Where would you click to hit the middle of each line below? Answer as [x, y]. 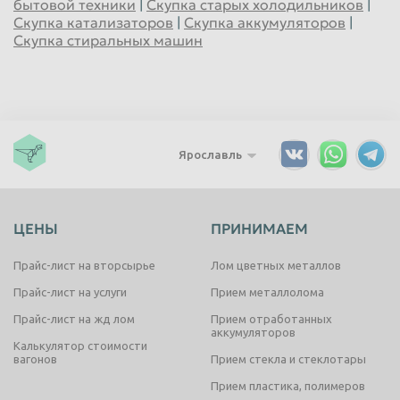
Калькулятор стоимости [80, 346]
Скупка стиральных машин [108, 40]
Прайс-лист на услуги [70, 292]
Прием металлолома [267, 292]
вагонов [35, 359]
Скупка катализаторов [93, 22]
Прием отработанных [271, 319]
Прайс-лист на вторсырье [84, 265]
